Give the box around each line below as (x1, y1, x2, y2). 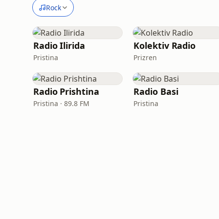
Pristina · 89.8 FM (33, 99, 89, 108)
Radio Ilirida (33, 40, 85, 51)
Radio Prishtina (33, 86, 99, 97)
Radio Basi (133, 86, 178, 97)
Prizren (133, 53, 157, 62)
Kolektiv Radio (133, 40, 196, 51)
